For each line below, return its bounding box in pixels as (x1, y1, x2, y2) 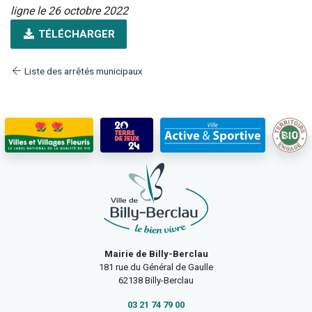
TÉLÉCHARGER (35, 28, 115, 41)
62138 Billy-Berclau (118, 275, 194, 286)
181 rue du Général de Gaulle (99, 262, 213, 273)
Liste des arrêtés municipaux (22, 65, 143, 77)
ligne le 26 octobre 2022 (10, 4, 128, 17)
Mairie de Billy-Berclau (104, 249, 208, 260)
